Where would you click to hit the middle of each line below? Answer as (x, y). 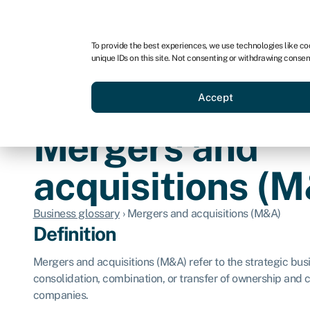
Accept (216, 97)
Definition (74, 234)
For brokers (222, 18)
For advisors (144, 18)
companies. (61, 295)
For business (63, 18)
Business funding (187, 79)
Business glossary (76, 213)
